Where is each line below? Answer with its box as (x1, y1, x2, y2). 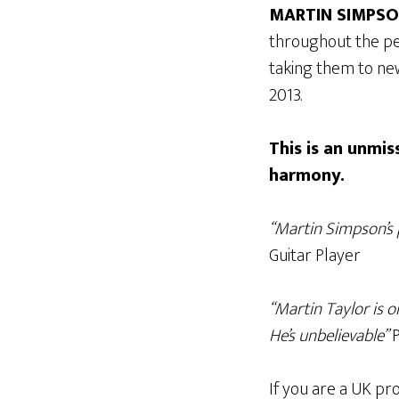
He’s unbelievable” (269, 321, 388, 351)
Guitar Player (269, 240, 361, 271)
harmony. (269, 160, 345, 191)
